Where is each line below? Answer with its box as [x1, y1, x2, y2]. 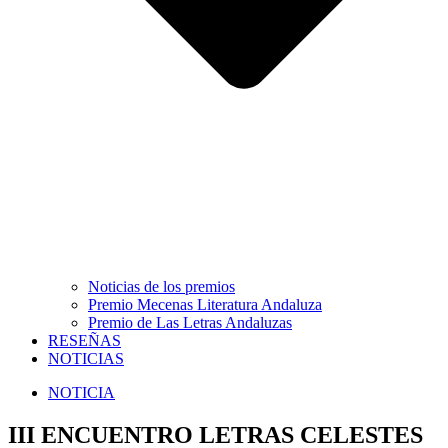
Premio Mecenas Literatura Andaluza [88, 296, 322, 314]
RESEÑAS [48, 332, 121, 350]
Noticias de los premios [88, 278, 235, 296]
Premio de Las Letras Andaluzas [88, 314, 292, 332]
